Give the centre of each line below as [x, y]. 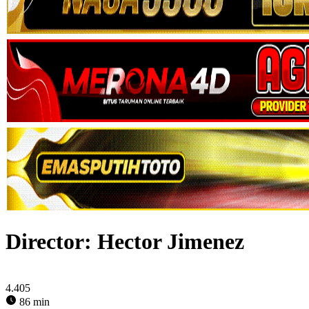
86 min [33, 301]
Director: [51, 242]
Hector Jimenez [171, 242]
